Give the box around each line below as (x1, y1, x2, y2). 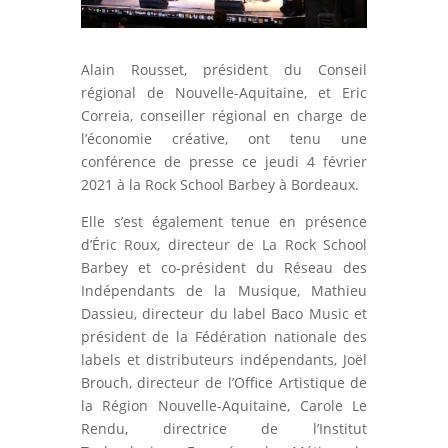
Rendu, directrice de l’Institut (80, 419, 368, 439)
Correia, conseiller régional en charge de (80, 106, 368, 126)
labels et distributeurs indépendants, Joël (80, 350, 368, 370)
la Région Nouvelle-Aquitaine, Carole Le (80, 396, 368, 416)
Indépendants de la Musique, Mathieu (80, 281, 368, 301)
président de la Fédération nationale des (80, 327, 368, 347)
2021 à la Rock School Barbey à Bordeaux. (80, 175, 359, 195)
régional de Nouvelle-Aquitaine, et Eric (80, 83, 368, 103)
